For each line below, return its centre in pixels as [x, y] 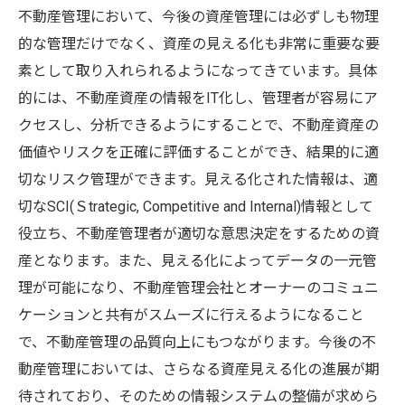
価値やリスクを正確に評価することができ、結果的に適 [198, 152]
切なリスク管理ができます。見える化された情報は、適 [198, 179]
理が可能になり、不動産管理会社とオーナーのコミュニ [198, 288]
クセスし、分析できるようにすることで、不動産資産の [198, 125]
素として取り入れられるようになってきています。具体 [198, 71]
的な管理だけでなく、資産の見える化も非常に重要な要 [199, 44]
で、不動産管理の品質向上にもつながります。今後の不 [197, 342]
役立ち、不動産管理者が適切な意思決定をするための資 [199, 234]
